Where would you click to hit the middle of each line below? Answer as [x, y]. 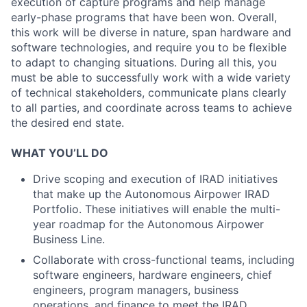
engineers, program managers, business [136, 290]
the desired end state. [67, 123]
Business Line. [69, 239]
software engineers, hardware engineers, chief [152, 275]
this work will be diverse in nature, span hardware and [151, 32]
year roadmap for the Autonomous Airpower [148, 224]
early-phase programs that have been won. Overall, [144, 17]
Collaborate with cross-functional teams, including [164, 260]
